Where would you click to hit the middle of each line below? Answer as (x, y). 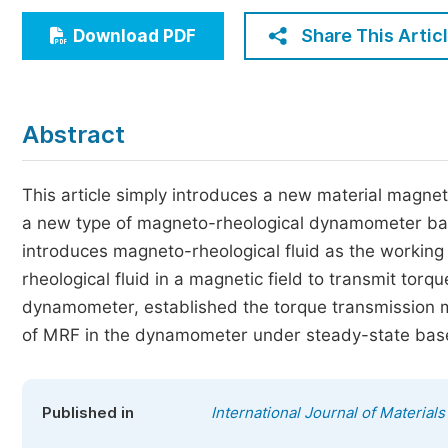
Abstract (73, 134)
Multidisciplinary (115, 93)
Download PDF (134, 36)
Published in (88, 413)
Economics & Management (154, 19)
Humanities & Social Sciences (164, 56)
